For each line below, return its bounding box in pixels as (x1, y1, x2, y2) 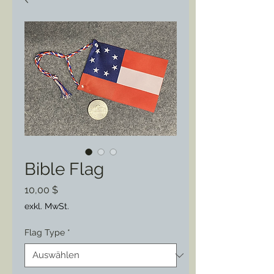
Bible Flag (24, 159, 104, 179)
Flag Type (24, 228, 65, 237)
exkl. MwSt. (24, 201, 69, 211)
